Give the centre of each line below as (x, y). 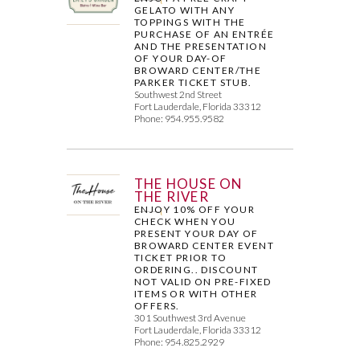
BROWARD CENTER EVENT (205, 245)
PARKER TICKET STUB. (193, 82)
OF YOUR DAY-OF (181, 58)
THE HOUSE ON (188, 183)
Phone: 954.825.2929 (180, 342)
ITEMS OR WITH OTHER (196, 293)
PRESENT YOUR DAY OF (196, 233)
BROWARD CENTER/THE (198, 70)
